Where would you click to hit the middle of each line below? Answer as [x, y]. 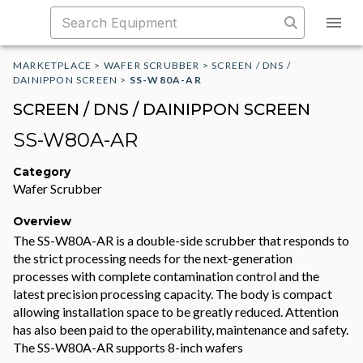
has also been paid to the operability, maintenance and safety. [181, 329]
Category [42, 172]
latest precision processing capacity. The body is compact [173, 294]
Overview [42, 221]
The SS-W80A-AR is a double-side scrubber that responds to [181, 240]
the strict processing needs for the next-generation [153, 258]
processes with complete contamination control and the [166, 276]
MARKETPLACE [53, 65]
